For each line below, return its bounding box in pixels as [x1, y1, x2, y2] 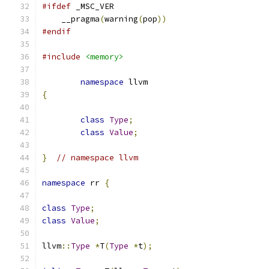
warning [104, 14, 138, 24]
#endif [42, 26, 71, 37]
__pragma [42, 14, 100, 24]
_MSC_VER [71, 1, 114, 11]
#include [42, 52, 80, 62]
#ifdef [42, 1, 71, 11]
